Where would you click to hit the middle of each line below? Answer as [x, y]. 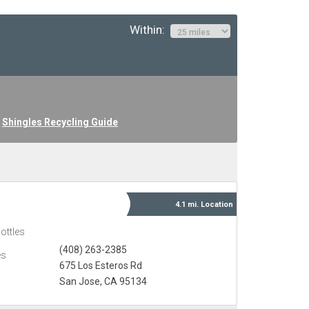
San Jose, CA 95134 [103, 282]
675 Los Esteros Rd [100, 266]
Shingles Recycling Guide [60, 122]
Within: [150, 30]
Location [217, 205]
